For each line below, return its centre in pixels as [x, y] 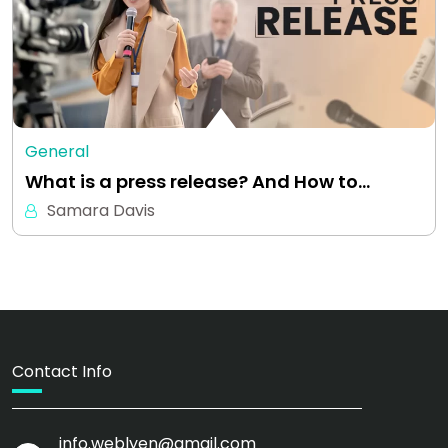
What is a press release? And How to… [197, 182]
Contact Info [62, 372]
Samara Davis [101, 211]
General [57, 152]
